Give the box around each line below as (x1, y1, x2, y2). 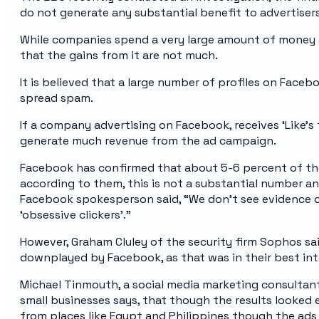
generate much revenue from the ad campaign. (20, 132, 276, 148)
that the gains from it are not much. (20, 47, 218, 63)
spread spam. (20, 90, 93, 105)
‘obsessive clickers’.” (20, 206, 131, 222)
